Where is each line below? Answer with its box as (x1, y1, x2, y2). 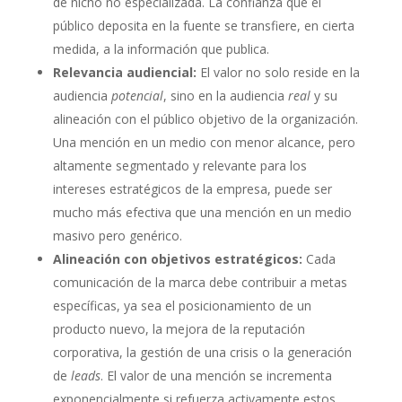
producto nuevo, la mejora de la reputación (52, 320, 305, 338)
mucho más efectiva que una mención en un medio (52, 204, 352, 222)
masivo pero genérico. (52, 227, 182, 245)
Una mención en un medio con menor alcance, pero (52, 134, 355, 152)
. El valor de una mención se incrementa (100, 367, 332, 385)
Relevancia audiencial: (52, 64, 197, 82)
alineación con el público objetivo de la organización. (52, 110, 358, 128)
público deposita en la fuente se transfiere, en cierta (52, 17, 354, 35)
